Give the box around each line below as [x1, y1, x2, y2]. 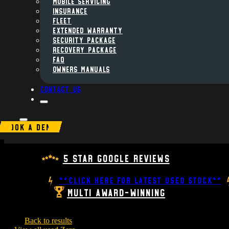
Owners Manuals [53, 63, 110, 74]
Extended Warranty [53, 25, 123, 35]
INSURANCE [53, 5, 87, 15]
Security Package [53, 34, 116, 44]
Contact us [40, 83, 81, 94]
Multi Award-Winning [67, 185, 166, 198]
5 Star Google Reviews [62, 151, 170, 164]
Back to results [25, 216, 72, 225]
